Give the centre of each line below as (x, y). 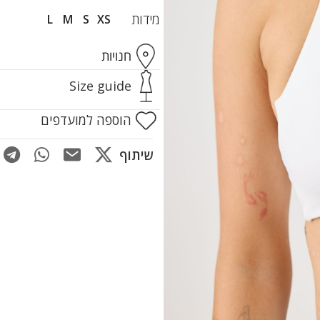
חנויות (116, 56)
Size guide (100, 85)
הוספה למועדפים (86, 120)
